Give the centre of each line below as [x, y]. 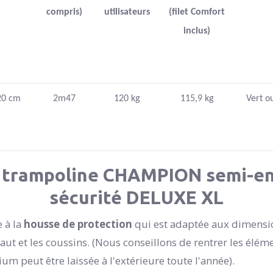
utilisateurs [127, 12]
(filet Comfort [197, 12]
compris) [64, 12]
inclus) [197, 31]
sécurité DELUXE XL [136, 197]
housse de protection [78, 224]
